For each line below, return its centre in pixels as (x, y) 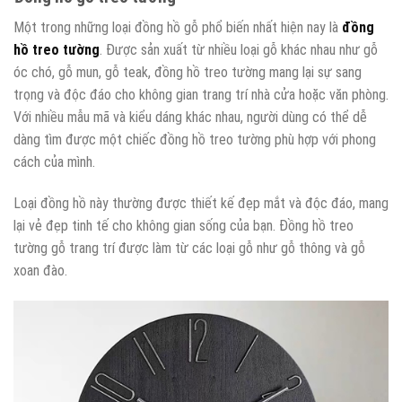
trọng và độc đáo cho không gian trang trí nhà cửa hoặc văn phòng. (201, 95)
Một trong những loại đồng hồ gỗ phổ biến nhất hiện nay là (178, 28)
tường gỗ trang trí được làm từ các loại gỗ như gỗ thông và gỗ (189, 249)
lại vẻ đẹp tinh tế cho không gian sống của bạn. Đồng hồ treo (184, 226)
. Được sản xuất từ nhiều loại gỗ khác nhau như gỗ (239, 50)
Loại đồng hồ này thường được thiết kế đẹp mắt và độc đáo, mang (201, 204)
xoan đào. (40, 271)
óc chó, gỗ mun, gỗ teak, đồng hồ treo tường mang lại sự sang (188, 73)
